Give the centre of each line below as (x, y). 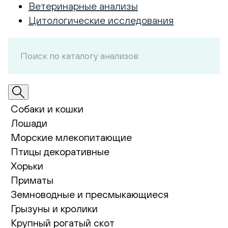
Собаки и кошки (47, 109)
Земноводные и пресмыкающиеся (90, 194)
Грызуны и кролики (54, 208)
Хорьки (27, 166)
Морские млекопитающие (71, 137)
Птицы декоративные (60, 151)
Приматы (32, 180)
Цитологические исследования (101, 20)
